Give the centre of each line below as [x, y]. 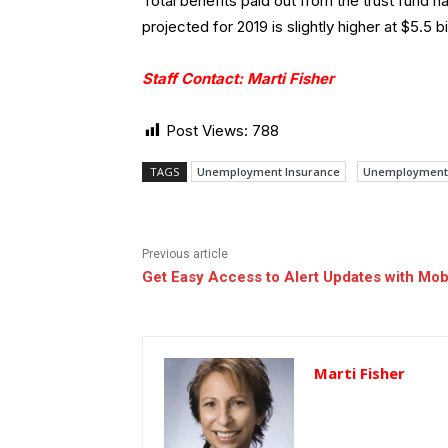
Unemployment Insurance [268, 172]
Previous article [185, 254]
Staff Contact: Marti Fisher [238, 79]
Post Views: [207, 131]
